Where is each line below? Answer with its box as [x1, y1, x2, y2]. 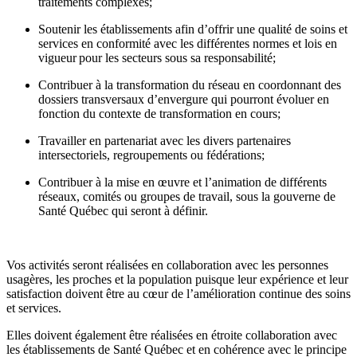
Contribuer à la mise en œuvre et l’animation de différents [38, 175, 327, 189]
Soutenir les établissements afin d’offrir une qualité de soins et [38, 22, 347, 36]
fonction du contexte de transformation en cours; [38, 106, 287, 120]
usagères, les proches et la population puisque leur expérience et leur [6, 272, 348, 286]
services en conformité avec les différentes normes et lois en [38, 36, 337, 50]
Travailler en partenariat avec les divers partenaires [38, 133, 291, 147]
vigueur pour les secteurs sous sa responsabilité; [38, 50, 279, 65]
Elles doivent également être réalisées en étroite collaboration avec [6, 328, 337, 342]
